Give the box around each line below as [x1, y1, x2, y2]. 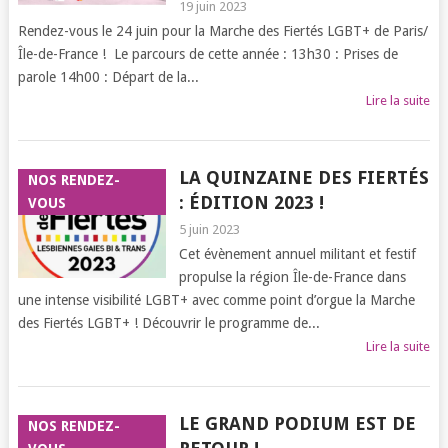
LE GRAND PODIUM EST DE [178, 413, 416, 434]
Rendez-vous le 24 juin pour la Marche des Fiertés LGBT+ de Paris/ [17, 23, 428, 39]
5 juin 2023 [178, 222, 240, 237]
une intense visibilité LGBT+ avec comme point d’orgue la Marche [17, 292, 415, 308]
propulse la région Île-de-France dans [178, 269, 406, 285]
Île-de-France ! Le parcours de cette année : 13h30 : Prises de [17, 46, 398, 62]
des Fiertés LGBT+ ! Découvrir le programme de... [17, 315, 320, 331]
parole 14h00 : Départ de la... [17, 69, 199, 85]
